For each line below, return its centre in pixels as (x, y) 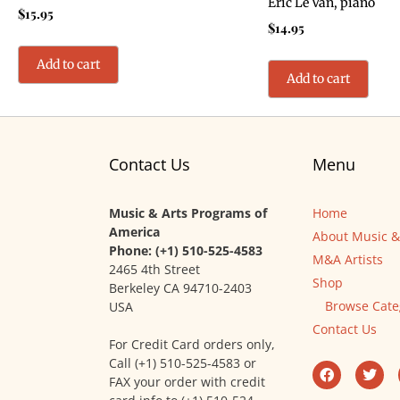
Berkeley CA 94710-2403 (180, 288)
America (134, 232)
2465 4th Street (154, 270)
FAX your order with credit (187, 382)
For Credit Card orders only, (192, 345)
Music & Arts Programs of (188, 213)
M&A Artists (348, 260)
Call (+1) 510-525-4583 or (183, 363)
